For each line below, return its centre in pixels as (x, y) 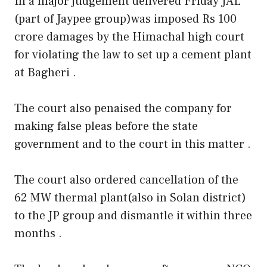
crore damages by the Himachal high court (129, 37)
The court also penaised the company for (123, 108)
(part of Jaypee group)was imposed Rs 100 (125, 19)
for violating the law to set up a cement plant (133, 55)
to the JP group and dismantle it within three (133, 215)
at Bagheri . (45, 72)
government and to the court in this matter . (133, 144)
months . (38, 233)
